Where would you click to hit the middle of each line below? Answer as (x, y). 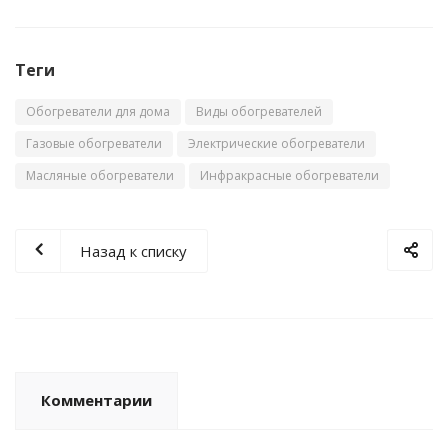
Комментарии (96, 400)
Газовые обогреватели (94, 144)
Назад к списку (133, 251)
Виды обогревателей (259, 112)
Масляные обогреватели (100, 176)
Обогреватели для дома (98, 112)
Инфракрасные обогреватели (289, 176)
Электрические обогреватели (276, 144)
